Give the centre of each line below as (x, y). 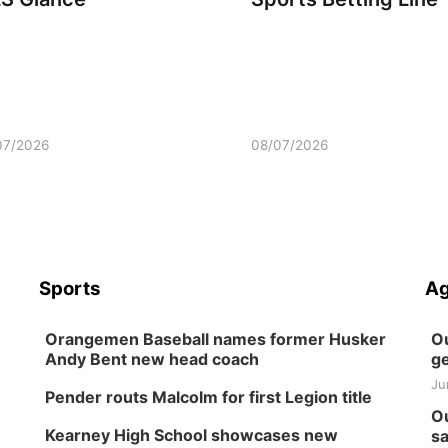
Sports (70, 288)
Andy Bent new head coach (152, 359)
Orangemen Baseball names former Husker (216, 339)
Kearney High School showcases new (192, 435)
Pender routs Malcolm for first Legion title (209, 397)
